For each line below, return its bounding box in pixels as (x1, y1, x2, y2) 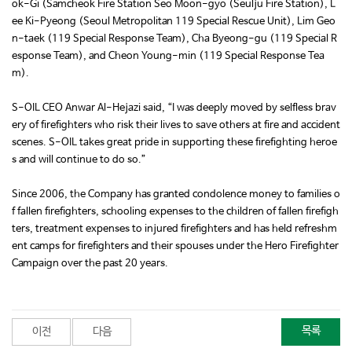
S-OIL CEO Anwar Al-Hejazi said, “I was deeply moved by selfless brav (12, 102, 336, 115)
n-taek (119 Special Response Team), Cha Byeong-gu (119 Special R (12, 33, 337, 46)
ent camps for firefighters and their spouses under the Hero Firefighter (12, 240, 339, 253)
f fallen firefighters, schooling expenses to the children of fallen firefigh (12, 206, 339, 218)
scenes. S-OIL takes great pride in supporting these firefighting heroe (12, 137, 337, 149)
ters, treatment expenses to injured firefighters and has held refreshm (12, 223, 337, 236)
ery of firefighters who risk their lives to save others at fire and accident (12, 119, 340, 132)
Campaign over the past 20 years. (12, 258, 168, 270)
